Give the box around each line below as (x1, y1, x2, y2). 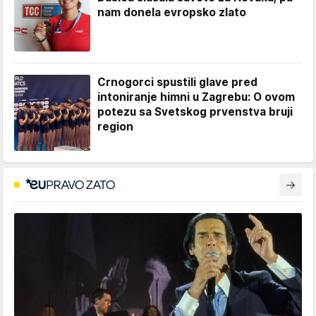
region (97, 120, 133, 134)
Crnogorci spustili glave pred (97, 75, 257, 90)
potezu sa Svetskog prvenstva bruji (97, 105, 293, 119)
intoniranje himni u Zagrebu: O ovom (97, 90, 295, 104)
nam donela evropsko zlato (97, 6, 246, 20)
